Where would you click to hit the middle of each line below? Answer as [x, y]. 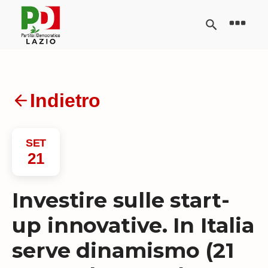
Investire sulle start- [121, 200]
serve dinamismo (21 [123, 250]
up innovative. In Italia [133, 225]
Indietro [66, 100]
